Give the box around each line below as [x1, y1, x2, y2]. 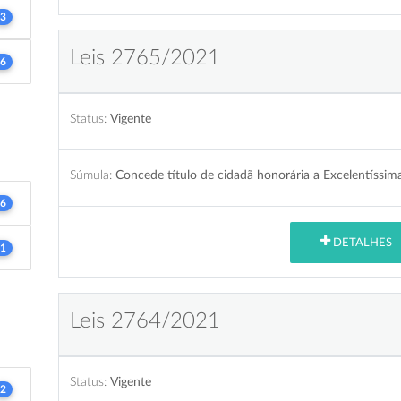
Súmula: [69, 167, 112, 182]
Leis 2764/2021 [69, 310, 220, 332]
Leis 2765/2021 [69, 47, 220, 69]
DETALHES [329, 236, 392, 249]
